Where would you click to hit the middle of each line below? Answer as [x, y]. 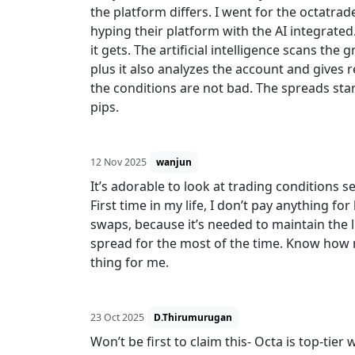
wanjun [174, 162]
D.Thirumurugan [193, 317]
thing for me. [130, 262]
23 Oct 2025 [117, 317]
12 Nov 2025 [118, 162]
